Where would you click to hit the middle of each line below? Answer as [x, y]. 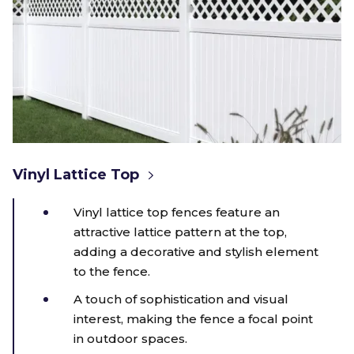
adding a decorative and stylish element [196, 252]
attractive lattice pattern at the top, [180, 232]
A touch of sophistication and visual [181, 299]
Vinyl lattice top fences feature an [177, 213]
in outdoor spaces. [130, 339]
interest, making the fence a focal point [193, 319]
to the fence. [112, 272]
